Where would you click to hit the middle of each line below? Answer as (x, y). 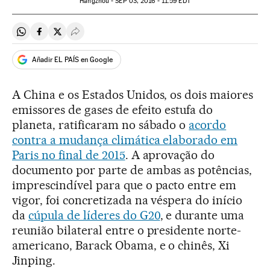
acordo (208, 125)
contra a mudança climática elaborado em (125, 140)
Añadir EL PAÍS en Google (72, 59)
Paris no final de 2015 (69, 155)
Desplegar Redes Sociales (128, 36)
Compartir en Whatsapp (70, 36)
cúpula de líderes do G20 (94, 215)
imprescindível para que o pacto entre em (124, 185)
